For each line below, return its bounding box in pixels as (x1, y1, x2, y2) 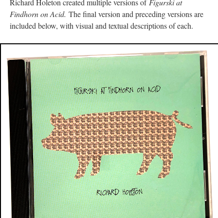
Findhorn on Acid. (10, 9, 66, 19)
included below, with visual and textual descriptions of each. (10, 20, 193, 31)
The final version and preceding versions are (66, 9, 203, 19)
